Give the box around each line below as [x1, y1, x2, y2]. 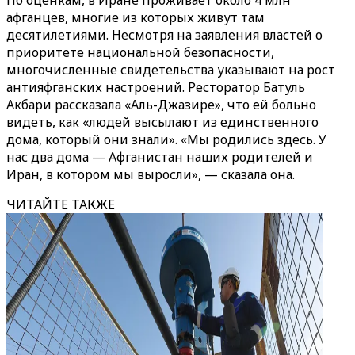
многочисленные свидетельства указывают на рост [6, 61, 335, 78]
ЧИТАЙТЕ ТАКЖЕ [6, 196, 115, 213]
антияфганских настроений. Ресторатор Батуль [6, 78, 305, 96]
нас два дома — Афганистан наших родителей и [6, 148, 313, 166]
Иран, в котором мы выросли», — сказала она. [6, 166, 295, 183]
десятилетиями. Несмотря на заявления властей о [6, 26, 323, 44]
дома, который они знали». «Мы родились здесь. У [6, 131, 326, 148]
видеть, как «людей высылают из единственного [6, 113, 319, 131]
